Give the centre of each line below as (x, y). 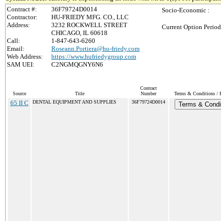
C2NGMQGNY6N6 (77, 64)
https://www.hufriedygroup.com (94, 56)
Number (148, 93)
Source (19, 93)
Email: (16, 49)
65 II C (19, 103)
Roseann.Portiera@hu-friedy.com (95, 49)
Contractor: (22, 17)
